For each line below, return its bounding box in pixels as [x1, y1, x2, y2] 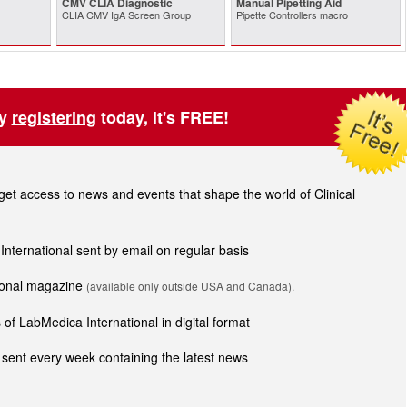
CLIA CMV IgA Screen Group [61, 7, 191, 22]
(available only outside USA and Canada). [86, 278, 294, 293]
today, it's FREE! [95, 105, 229, 129]
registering [11, 105, 96, 129]
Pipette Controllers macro [236, 7, 349, 22]
